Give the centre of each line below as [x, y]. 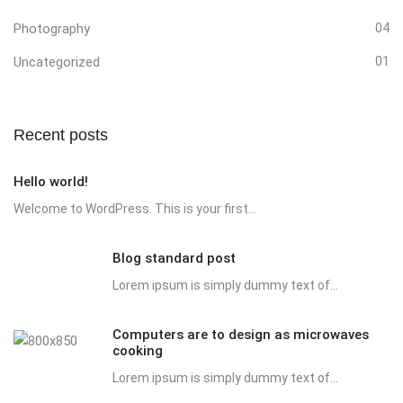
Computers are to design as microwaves [241, 334]
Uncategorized [57, 62]
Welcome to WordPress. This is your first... [135, 208]
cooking [138, 350]
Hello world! [51, 181]
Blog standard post [174, 258]
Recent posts [61, 134]
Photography [52, 28]
